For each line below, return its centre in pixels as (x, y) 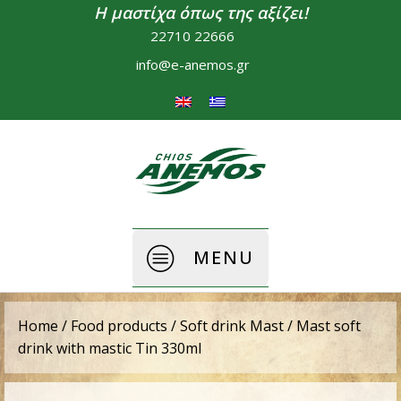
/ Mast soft (322, 326)
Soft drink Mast (232, 326)
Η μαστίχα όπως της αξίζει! (200, 13)
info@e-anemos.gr (192, 64)
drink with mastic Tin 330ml (110, 348)
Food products (119, 326)
